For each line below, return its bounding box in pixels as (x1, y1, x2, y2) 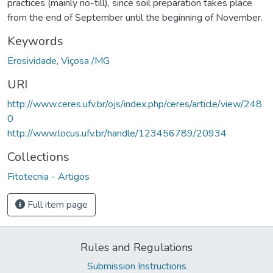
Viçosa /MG (61, 54, 110, 68)
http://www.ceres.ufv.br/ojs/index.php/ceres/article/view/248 (7, 97, 262, 111)
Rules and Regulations (80, 239, 193, 255)
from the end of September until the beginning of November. (7, 10, 263, 24)
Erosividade (7, 54, 57, 68)
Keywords (7, 32, 63, 49)
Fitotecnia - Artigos (7, 169, 90, 183)
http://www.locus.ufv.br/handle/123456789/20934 (7, 126, 227, 140)
